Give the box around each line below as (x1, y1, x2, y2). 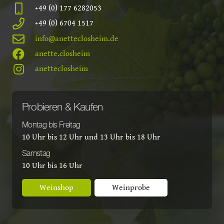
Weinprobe (111, 182, 150, 192)
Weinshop (39, 182, 74, 192)
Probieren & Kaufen (22, 102, 103, 113)
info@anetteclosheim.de (35, 33, 119, 43)
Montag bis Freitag (22, 121, 80, 130)
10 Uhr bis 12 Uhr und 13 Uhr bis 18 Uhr (22, 132, 160, 142)
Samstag (22, 150, 50, 158)
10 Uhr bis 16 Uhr (22, 161, 82, 171)
